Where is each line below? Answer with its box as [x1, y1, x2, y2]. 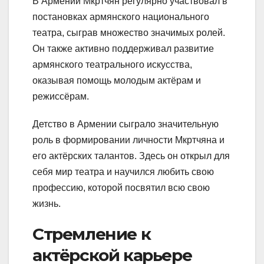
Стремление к [32, 223, 151, 244]
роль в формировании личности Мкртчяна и [32, 134, 225, 145]
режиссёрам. [32, 91, 89, 101]
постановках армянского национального [32, 11, 209, 22]
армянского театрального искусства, [32, 59, 192, 70]
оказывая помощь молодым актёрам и [32, 75, 201, 85]
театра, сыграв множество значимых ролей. [32, 27, 225, 38]
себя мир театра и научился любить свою [32, 166, 214, 177]
